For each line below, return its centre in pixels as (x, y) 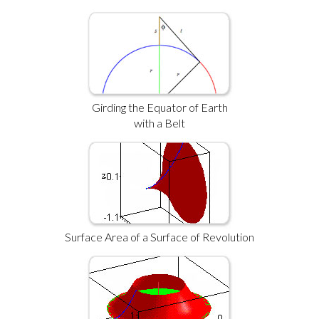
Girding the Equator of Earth (159, 107)
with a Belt (159, 123)
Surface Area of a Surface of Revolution (159, 237)
